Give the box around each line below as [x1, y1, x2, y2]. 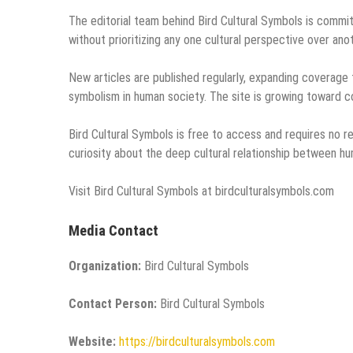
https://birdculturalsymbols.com [119, 334, 275, 350]
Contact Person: [69, 296, 157, 312]
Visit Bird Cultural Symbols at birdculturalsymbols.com [69, 184, 334, 199]
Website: [69, 334, 116, 350]
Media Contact [69, 222, 158, 240]
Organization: [69, 258, 141, 274]
